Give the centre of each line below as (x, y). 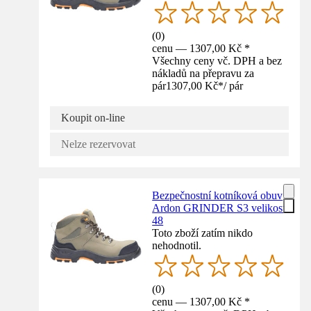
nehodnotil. (177, 245)
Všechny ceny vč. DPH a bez (217, 60)
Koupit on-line (93, 117)
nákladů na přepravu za (203, 73)
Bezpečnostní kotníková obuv (218, 195)
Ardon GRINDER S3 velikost (219, 208)
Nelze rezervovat (98, 144)
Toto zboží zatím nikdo (203, 233)
